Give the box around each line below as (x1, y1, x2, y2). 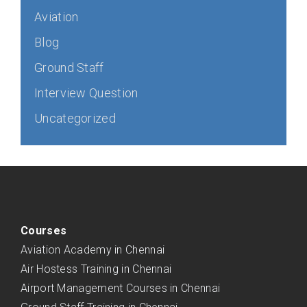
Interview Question (34, 86, 138, 100)
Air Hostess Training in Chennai (21, 262, 172, 275)
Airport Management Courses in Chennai (21, 282, 221, 295)
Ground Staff (34, 60, 104, 75)
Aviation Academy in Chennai (21, 243, 165, 256)
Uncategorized (34, 111, 116, 125)
